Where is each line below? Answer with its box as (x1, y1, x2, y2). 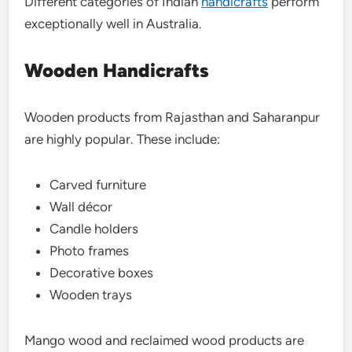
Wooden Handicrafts (24, 58, 210, 82)
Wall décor (49, 198, 113, 214)
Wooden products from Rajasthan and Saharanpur (24, 108, 321, 125)
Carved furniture (49, 176, 147, 192)
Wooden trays (49, 286, 133, 302)
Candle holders (49, 220, 139, 236)
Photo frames (49, 242, 130, 258)
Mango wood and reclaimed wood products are (24, 332, 305, 348)
